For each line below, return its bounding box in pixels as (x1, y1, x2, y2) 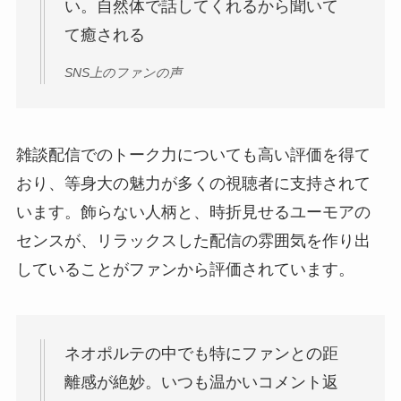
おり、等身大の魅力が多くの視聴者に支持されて (15, 174, 371, 192)
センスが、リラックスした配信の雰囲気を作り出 (15, 231, 371, 250)
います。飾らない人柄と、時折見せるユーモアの (15, 202, 371, 221)
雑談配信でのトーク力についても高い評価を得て (15, 145, 371, 164)
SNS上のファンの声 (64, 64, 182, 80)
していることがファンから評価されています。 (15, 260, 354, 278)
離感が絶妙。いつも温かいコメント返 (64, 373, 338, 392)
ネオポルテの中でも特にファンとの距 (64, 345, 338, 363)
